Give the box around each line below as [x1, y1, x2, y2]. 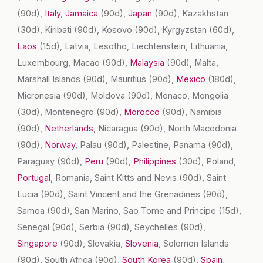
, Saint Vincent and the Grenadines [63, 189, 203, 200]
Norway [45, 140, 76, 151]
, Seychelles [130, 222, 181, 233]
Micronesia [17, 90, 63, 102]
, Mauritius [106, 74, 149, 85]
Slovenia [125, 238, 159, 249]
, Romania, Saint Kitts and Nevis [50, 173, 180, 184]
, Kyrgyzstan [157, 25, 210, 36]
